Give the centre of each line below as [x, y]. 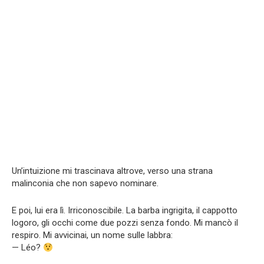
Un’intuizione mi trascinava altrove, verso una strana [112, 171]
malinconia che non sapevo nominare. [85, 183]
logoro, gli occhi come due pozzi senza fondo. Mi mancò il [125, 223]
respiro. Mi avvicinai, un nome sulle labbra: [92, 235]
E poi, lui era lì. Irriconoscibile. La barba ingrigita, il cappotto [125, 210]
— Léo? [27, 247]
